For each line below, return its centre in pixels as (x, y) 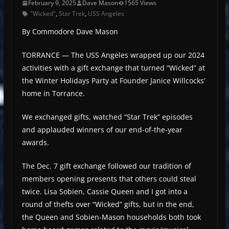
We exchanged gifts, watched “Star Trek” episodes (107, 117)
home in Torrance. (53, 94)
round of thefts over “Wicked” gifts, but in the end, (108, 204)
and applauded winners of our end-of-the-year (102, 130)
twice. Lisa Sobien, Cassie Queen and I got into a (105, 192)
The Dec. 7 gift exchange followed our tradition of (106, 166)
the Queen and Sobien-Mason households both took (111, 217)
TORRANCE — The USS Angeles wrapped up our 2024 (113, 55)
